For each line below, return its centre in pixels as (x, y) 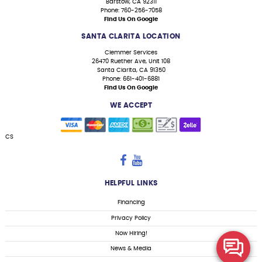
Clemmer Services (131, 53)
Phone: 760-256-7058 (131, 10)
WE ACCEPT (131, 105)
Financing (131, 203)
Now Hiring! (131, 233)
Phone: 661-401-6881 (131, 79)
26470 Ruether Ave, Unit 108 (131, 62)
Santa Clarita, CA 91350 (131, 70)
